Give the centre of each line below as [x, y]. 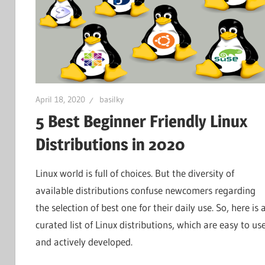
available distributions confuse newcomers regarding [145, 190]
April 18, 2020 [60, 100]
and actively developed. [84, 242]
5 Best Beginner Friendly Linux [141, 121]
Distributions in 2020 [110, 144]
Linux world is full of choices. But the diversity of [135, 173]
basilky [111, 100]
